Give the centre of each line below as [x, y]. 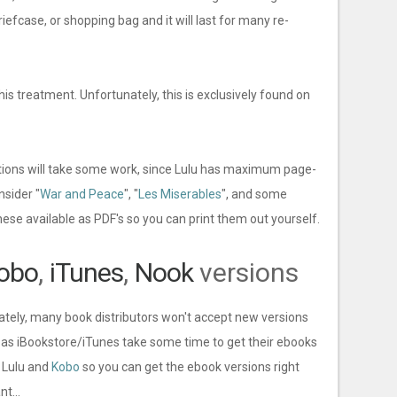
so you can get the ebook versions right [190, 367]
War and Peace [82, 194]
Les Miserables [180, 194]
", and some [254, 194]
